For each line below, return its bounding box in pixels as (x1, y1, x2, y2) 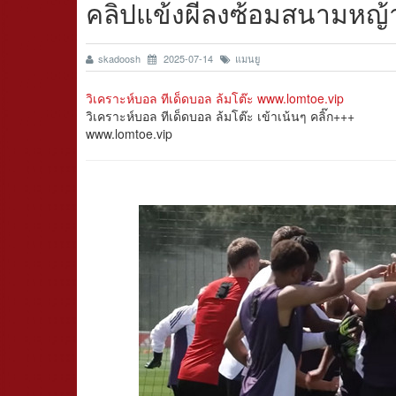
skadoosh (98, 51, 143, 65)
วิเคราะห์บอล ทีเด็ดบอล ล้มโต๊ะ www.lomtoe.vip (86, 89, 344, 107)
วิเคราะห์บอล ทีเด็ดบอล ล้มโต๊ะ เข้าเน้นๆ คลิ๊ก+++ (86, 107, 354, 125)
